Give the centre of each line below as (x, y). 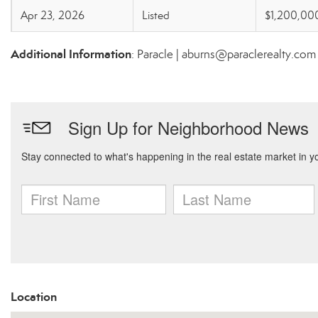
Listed (156, 15)
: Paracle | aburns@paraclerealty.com (224, 54)
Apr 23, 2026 (53, 15)
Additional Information (71, 54)
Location (34, 297)
